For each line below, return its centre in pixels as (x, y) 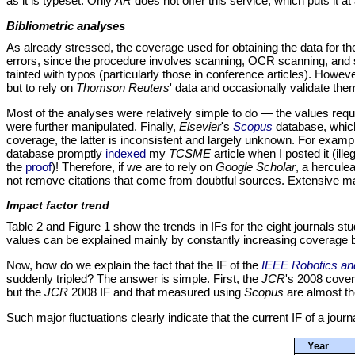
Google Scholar (256, 167)
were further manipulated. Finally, (93, 127)
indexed (126, 154)
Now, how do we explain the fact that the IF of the (134, 265)
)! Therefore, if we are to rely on (134, 167)
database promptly (56, 154)
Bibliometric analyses (66, 26)
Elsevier (200, 127)
